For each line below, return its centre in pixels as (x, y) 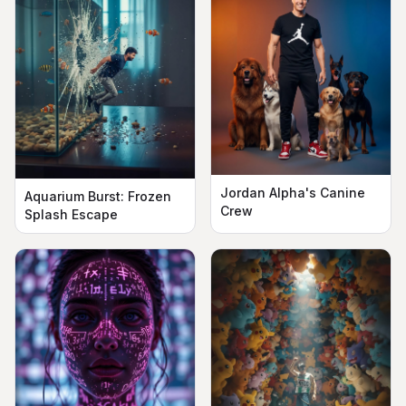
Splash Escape (71, 215)
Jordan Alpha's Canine (293, 192)
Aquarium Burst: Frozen (98, 197)
